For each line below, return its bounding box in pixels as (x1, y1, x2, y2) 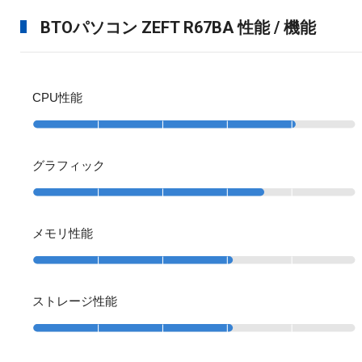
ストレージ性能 (32, 293, 117, 308)
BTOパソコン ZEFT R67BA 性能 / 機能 (40, 17, 316, 37)
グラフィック (32, 158, 105, 172)
